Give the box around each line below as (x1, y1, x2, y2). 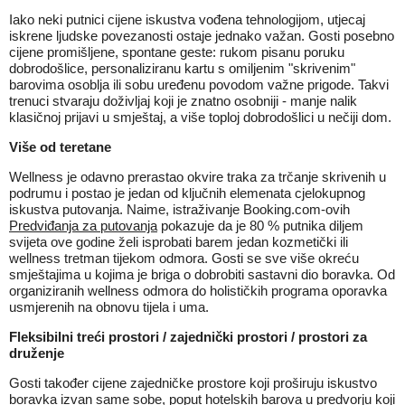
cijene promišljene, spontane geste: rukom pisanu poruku (9, 44, 344, 60)
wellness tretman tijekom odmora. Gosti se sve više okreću (9, 250, 359, 266)
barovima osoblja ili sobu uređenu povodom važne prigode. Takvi (9, 77, 389, 92)
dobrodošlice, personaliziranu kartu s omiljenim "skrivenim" (9, 61, 355, 76)
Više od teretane (9, 139, 111, 155)
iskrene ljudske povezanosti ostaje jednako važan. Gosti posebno (9, 28, 394, 43)
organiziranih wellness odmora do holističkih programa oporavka (9, 283, 387, 298)
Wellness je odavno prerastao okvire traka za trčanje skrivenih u (9, 169, 386, 184)
